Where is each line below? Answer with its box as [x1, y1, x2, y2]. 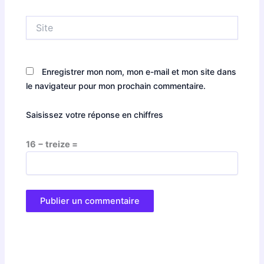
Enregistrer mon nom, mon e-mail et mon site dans [42, 66, 237, 77]
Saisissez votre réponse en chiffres [26, 110, 164, 120]
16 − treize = [26, 138, 78, 150]
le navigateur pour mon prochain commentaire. [26, 80, 206, 91]
